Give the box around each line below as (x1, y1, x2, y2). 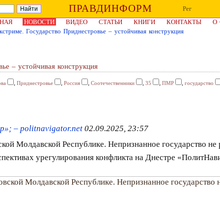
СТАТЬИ (99, 18, 122, 26)
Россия (64, 80, 80, 86)
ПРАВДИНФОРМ (68, 2, 152, 14)
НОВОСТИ (24, 18, 55, 26)
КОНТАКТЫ (166, 18, 201, 26)
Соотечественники (91, 80, 135, 86)
